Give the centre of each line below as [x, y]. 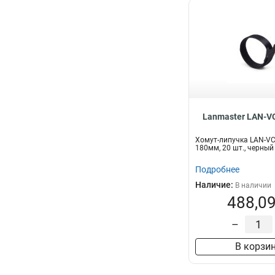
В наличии [253, 185]
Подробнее [217, 169]
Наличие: [215, 185]
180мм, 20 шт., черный [234, 148]
